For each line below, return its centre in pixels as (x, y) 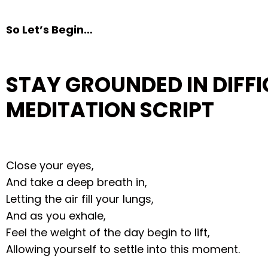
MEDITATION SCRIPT (110, 109)
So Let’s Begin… (50, 29)
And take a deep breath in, (77, 182)
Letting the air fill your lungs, (80, 199)
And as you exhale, (56, 215)
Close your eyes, (50, 165)
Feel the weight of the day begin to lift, (108, 232)
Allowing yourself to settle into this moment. (123, 249)
